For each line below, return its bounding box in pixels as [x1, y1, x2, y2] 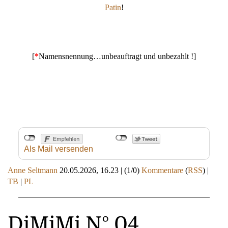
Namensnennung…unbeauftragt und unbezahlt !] [39, 51, 196, 61]
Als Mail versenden [23, 144, 93, 153]
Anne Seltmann [8, 165, 58, 175]
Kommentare [141, 165, 183, 175]
